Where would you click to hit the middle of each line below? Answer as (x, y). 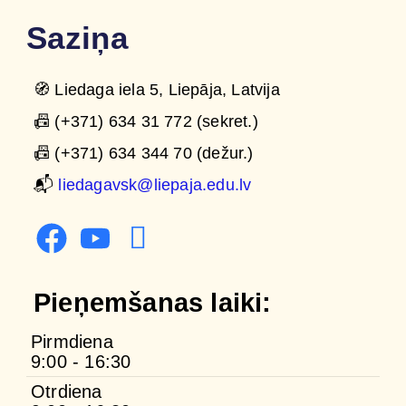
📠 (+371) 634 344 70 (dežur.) (144, 153)
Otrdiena (67, 391)
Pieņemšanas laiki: (153, 302)
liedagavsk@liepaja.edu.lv (155, 184)
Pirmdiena (72, 341)
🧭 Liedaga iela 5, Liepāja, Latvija (157, 89)
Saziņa (77, 37)
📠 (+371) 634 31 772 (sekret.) (146, 121)
